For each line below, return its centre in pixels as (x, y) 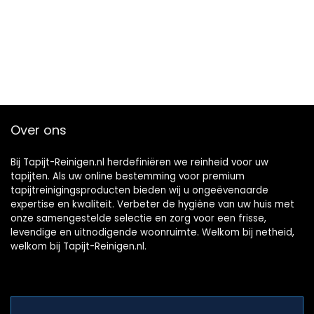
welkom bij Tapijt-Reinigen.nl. (78, 246)
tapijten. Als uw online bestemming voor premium (128, 176)
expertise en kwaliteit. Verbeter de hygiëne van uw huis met (152, 204)
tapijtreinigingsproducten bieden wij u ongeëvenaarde (139, 190)
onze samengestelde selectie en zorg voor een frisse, (138, 218)
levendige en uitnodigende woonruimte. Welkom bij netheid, (152, 232)
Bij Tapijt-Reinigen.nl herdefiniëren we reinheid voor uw (139, 162)
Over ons (39, 130)
